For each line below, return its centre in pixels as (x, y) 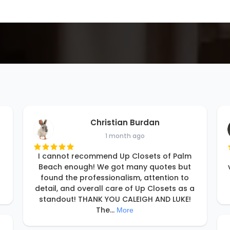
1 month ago (125, 136)
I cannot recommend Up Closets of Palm (115, 156)
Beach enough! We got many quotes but (115, 167)
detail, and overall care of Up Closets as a (115, 189)
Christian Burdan (125, 123)
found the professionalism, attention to (115, 178)
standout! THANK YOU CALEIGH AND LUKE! (115, 199)
